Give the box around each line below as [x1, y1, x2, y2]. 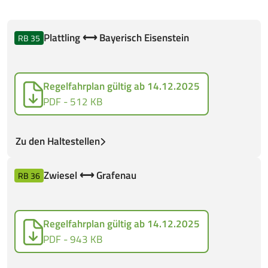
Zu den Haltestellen [16, 133, 100, 149]
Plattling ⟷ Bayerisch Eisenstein [44, 30, 189, 45]
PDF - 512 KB [43, 94, 102, 109]
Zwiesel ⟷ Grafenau [44, 167, 136, 183]
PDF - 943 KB [43, 232, 102, 247]
